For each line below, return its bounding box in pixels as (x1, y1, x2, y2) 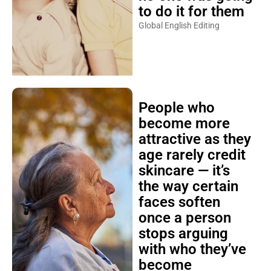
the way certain (138, 177, 238, 195)
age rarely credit (138, 146, 246, 163)
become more (138, 114, 230, 132)
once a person (138, 209, 231, 226)
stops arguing (138, 224, 228, 242)
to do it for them (138, 2, 244, 20)
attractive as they (138, 130, 251, 148)
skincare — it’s (138, 162, 230, 179)
